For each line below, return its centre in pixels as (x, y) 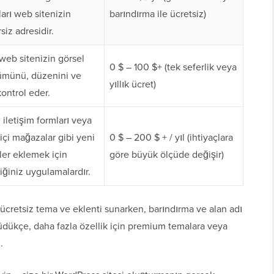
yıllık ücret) (133, 84)
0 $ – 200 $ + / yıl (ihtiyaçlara (171, 138)
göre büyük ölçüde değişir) (167, 155)
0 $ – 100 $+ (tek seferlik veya (173, 67)
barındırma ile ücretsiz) (158, 14)
